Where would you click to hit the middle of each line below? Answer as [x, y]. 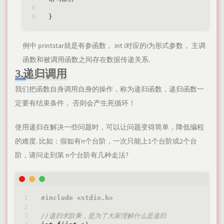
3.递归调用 [41, 74]
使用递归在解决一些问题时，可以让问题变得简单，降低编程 [109, 127]
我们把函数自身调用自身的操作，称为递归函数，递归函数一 [109, 89]
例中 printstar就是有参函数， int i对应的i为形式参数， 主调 [114, 46]
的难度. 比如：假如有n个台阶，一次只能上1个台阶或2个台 [106, 141]
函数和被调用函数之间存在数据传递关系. [86, 60]
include [59, 198]
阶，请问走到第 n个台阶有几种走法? [72, 155]
